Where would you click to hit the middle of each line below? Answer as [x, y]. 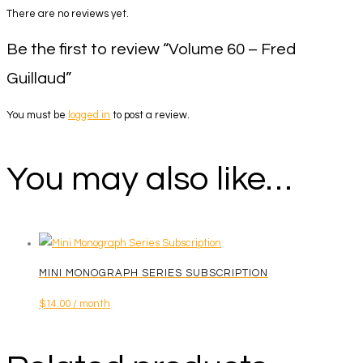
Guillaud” [39, 78]
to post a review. [150, 115]
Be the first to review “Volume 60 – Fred [151, 49]
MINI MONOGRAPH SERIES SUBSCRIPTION [154, 273]
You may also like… [149, 179]
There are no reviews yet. [68, 13]
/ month [92, 304]
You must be [37, 115]
